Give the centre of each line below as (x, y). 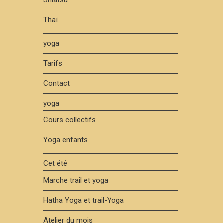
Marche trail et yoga (76, 180)
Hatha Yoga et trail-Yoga (84, 200)
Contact (56, 83)
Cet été (55, 163)
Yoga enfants (65, 140)
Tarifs (53, 63)
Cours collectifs (69, 120)
